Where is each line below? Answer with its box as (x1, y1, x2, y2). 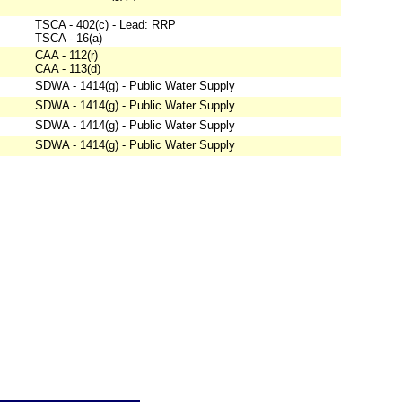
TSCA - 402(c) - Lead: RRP (35, 18, 176, 32)
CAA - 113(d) (35, 62, 100, 76)
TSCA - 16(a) (35, 31, 102, 46)
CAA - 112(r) (35, 48, 98, 63)
